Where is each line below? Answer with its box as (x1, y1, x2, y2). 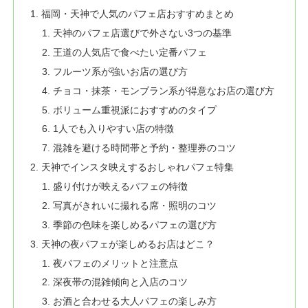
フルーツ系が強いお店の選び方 (53, 65, 188, 77)
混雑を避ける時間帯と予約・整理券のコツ (53, 142, 236, 154)
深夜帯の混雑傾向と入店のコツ (53, 276, 188, 288)
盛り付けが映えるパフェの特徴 (53, 181, 188, 192)
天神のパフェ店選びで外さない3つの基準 (53, 27, 232, 38)
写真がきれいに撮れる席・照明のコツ (53, 199, 217, 211)
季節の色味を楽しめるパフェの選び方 (53, 219, 217, 230)
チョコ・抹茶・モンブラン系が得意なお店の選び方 (53, 85, 275, 96)
